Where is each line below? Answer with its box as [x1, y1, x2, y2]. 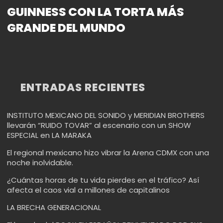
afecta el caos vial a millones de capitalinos [7, 184, 170, 195]
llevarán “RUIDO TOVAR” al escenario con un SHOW [7, 119, 191, 130]
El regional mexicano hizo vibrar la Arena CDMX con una [7, 147, 209, 158]
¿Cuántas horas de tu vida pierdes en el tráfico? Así [7, 174, 199, 185]
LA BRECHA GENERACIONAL [7, 202, 101, 213]
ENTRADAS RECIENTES [20, 80, 145, 95]
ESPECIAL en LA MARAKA [7, 129, 92, 140]
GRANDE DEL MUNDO [7, 19, 125, 36]
